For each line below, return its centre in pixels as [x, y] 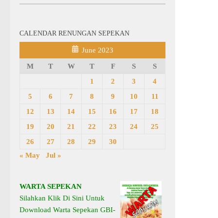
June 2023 [98, 50]
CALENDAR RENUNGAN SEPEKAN [74, 33]
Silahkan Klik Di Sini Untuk [62, 198]
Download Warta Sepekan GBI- [67, 209]
